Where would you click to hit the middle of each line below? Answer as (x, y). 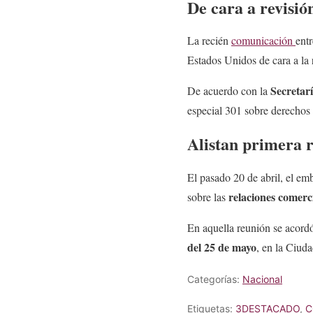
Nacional (262, 279)
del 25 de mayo (222, 247)
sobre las (208, 197)
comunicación (263, 41)
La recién (209, 41)
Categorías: (215, 279)
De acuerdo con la (229, 91)
